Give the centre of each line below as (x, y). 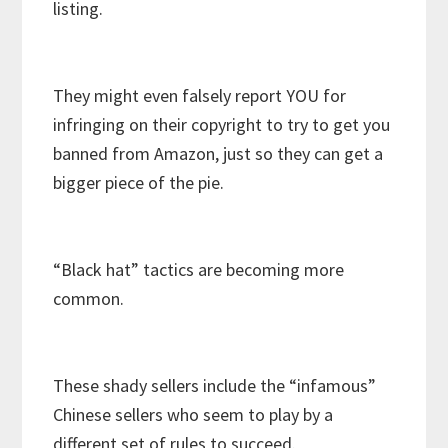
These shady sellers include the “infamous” (215, 386)
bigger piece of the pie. (139, 183)
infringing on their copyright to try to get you (222, 125)
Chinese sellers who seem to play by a (193, 415)
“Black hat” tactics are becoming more (199, 270)
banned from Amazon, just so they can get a (218, 154)
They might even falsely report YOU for (200, 96)
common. (89, 299)
